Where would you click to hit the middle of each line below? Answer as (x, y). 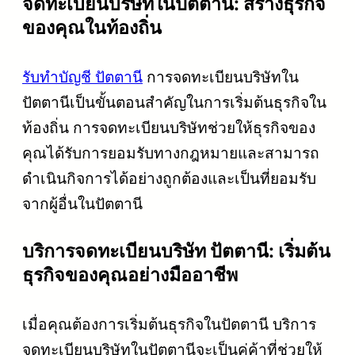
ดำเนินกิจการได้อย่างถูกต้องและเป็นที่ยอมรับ (169, 178)
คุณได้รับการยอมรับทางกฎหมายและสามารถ (171, 153)
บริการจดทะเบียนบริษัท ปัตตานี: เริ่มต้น (176, 251)
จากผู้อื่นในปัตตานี (82, 204)
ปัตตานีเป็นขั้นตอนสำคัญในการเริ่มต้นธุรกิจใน (174, 102)
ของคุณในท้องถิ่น (92, 28)
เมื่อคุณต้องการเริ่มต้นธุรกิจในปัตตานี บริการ (169, 324)
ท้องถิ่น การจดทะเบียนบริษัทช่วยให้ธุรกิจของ (169, 128)
